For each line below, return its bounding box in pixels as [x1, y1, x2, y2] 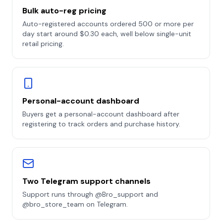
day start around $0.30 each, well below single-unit [22, 29, 191, 38]
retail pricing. [22, 39, 64, 48]
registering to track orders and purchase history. [22, 119, 180, 128]
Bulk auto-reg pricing [22, 5, 107, 16]
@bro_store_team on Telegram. [22, 200, 128, 209]
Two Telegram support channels [22, 176, 151, 186]
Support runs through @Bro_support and [22, 190, 158, 199]
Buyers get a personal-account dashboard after [22, 110, 179, 118]
